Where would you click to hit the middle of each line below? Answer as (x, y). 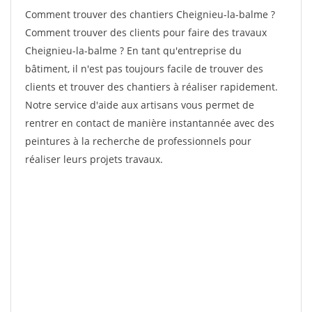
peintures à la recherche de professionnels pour (138, 141)
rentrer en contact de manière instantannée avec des (150, 123)
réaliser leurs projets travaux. (94, 159)
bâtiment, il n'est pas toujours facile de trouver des (144, 69)
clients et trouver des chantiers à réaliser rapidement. (151, 87)
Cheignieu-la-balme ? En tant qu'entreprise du (133, 50)
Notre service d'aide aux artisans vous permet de (140, 105)
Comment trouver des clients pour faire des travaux (146, 32)
